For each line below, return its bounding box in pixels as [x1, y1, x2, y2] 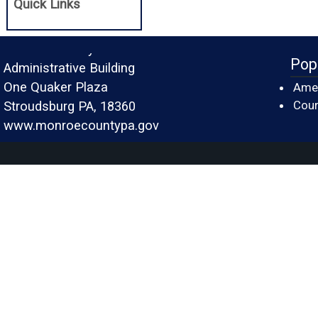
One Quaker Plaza [4, 79, 108, 94]
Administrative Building [4, 60, 135, 75]
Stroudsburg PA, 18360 [4, 99, 136, 114]
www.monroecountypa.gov [4, 118, 159, 133]
